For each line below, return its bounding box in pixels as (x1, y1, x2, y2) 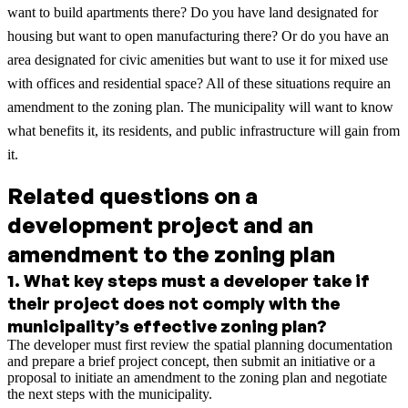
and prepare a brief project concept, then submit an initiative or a (7, 353, 375, 370)
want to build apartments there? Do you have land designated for (7, 5, 378, 21)
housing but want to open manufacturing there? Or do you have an (7, 28, 389, 45)
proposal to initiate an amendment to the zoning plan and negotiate (7, 370, 387, 386)
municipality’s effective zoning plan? (7, 315, 327, 337)
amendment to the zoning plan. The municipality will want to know (7, 99, 393, 116)
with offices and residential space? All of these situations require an (7, 76, 391, 92)
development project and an (7, 211, 313, 240)
